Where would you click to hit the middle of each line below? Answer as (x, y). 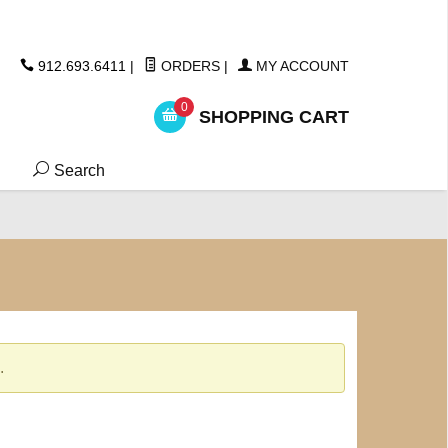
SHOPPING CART (271, 116)
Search (78, 170)
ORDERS (188, 66)
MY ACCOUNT (300, 66)
